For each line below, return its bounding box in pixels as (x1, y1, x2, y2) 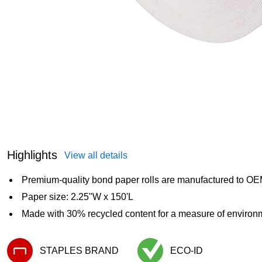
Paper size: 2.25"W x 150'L (22, 192, 133, 202)
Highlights (7, 149, 57, 161)
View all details (64, 150, 127, 160)
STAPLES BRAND (40, 246, 119, 256)
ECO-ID (170, 246, 203, 256)
